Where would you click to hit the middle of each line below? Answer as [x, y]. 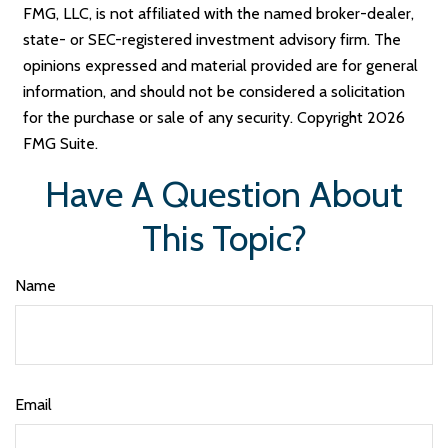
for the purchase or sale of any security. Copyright [195, 117]
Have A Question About [224, 194]
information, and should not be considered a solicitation [214, 91]
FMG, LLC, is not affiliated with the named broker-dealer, [219, 13]
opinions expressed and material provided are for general [221, 65]
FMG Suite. [61, 143]
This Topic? [224, 238]
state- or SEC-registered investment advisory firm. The [212, 39]
